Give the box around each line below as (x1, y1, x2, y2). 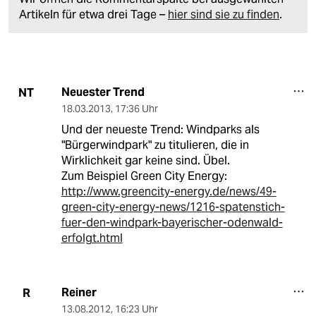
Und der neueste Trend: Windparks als (61, 122, 260, 138)
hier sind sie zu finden (168, 7, 279, 23)
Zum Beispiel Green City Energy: (61, 169, 227, 184)
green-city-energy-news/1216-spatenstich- (61, 200, 285, 215)
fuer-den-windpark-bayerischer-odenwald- (61, 215, 283, 231)
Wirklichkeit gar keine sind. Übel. (61, 153, 230, 169)
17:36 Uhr (114, 102, 158, 116)
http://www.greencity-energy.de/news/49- (61, 184, 276, 200)
